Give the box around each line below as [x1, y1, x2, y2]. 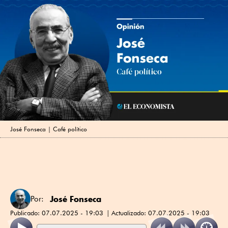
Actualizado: [111, 208, 148, 217]
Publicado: [10, 208, 42, 217]
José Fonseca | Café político [10, 125, 87, 133]
